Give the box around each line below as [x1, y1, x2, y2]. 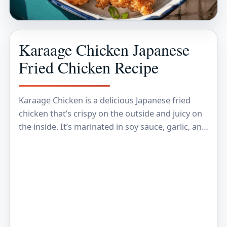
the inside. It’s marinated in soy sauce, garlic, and [19, 121, 207, 132]
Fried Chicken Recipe [19, 56, 159, 78]
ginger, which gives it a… [19, 134, 111, 145]
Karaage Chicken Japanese [19, 38, 190, 60]
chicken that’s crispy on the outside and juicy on [19, 107, 202, 119]
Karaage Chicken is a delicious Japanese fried [19, 94, 191, 106]
